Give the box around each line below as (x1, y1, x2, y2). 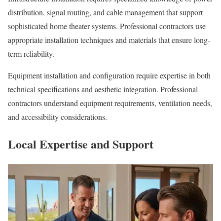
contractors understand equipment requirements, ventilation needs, (8, 97, 212, 108)
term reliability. (8, 48, 54, 59)
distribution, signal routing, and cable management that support (8, 6, 203, 17)
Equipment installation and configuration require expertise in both (8, 70, 211, 80)
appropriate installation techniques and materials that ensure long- (8, 34, 210, 45)
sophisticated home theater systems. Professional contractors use (8, 20, 206, 31)
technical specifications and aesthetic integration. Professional (8, 83, 198, 94)
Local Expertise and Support (8, 135, 153, 152)
